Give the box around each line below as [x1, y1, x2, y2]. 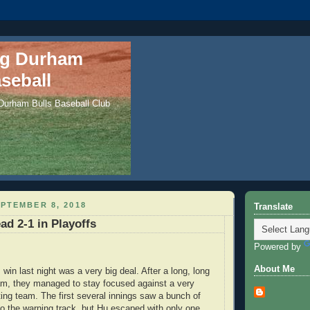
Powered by [254, 242, 304, 253]
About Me [254, 264, 295, 274]
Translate [254, 202, 293, 212]
